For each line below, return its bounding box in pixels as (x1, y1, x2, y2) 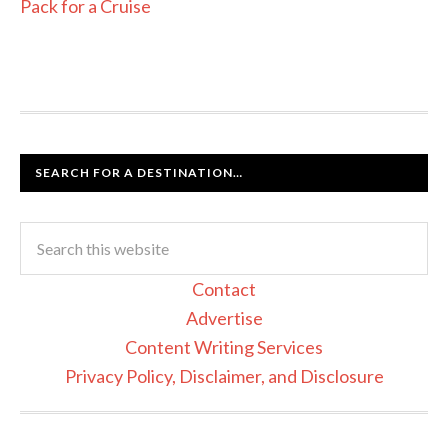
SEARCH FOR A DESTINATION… (35, 164, 243, 180)
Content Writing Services (125, 335, 323, 358)
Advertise (185, 306, 263, 329)
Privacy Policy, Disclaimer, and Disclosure (64, 364, 384, 387)
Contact (192, 277, 256, 300)
